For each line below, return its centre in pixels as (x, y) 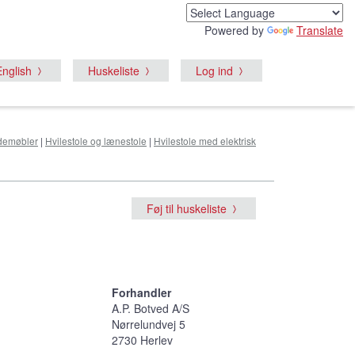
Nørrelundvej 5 (149, 324)
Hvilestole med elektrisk (205, 140)
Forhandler (141, 292)
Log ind (214, 71)
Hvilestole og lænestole (96, 140)
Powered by (236, 30)
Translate (320, 30)
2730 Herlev (142, 340)
